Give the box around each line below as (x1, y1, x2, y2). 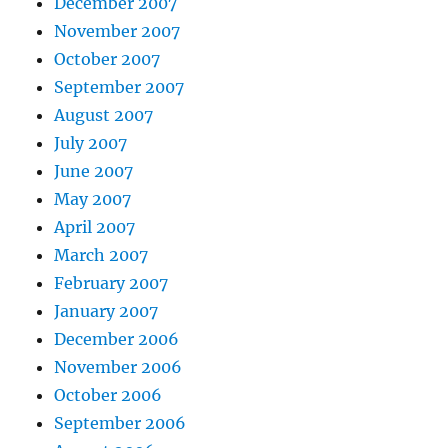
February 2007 (54, 273, 169, 294)
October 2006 (54, 385, 163, 406)
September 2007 (54, 77, 185, 98)
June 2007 (54, 161, 134, 182)
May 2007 (54, 189, 132, 210)
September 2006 (54, 413, 187, 434)
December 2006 (54, 329, 180, 350)
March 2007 (54, 245, 149, 266)
